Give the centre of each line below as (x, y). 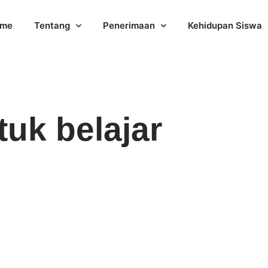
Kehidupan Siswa (225, 25)
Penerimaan (129, 25)
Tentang (52, 25)
